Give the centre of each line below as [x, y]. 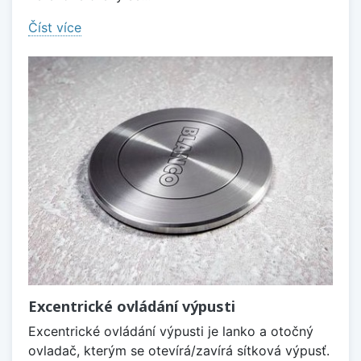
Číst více [55, 28]
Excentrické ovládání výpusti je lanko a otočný [171, 331]
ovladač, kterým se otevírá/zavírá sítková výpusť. [179, 350]
